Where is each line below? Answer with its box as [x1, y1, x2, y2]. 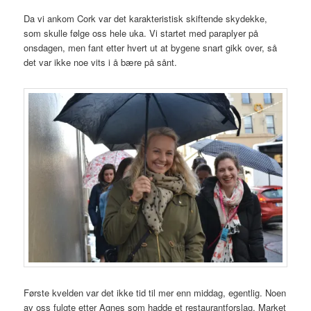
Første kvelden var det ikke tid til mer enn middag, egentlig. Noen [24, 285, 287, 299]
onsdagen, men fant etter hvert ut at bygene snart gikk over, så [24, 41, 278, 55]
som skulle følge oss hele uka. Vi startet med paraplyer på [24, 26, 259, 40]
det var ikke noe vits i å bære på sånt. [24, 56, 178, 69]
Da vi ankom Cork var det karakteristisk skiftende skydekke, [24, 12, 268, 26]
